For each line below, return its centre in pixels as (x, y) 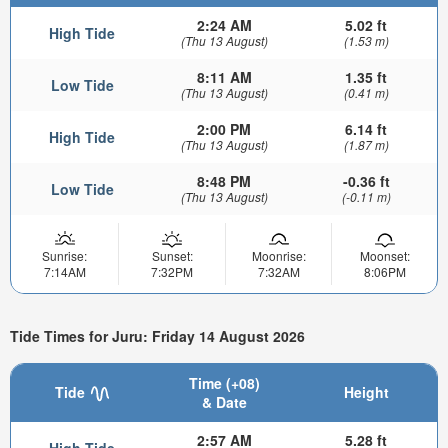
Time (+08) (224, 382)
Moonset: (384, 255)
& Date (224, 401)
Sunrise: (64, 255)
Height (366, 391)
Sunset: (172, 255)
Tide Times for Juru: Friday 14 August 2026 (157, 336)
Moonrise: (278, 255)
